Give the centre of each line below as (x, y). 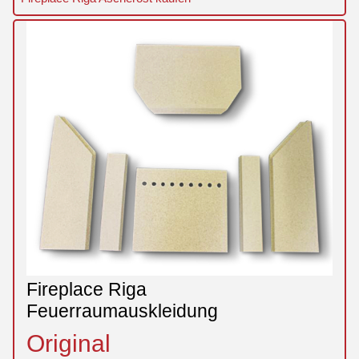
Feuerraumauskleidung (122, 311)
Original (69, 343)
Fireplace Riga (87, 290)
